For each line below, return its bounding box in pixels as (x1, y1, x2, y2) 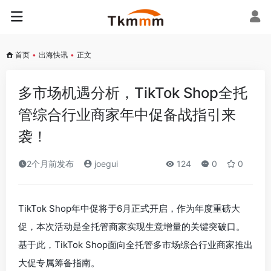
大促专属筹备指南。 (18, 257, 100, 269)
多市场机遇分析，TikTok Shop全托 (18, 84, 247, 102)
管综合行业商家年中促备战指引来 (18, 106, 236, 123)
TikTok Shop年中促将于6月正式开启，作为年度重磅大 (18, 203, 240, 214)
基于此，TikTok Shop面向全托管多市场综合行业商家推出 (18, 239, 253, 250)
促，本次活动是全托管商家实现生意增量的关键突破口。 (18, 221, 245, 232)
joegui (92, 158, 118, 169)
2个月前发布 (27, 158, 74, 169)
